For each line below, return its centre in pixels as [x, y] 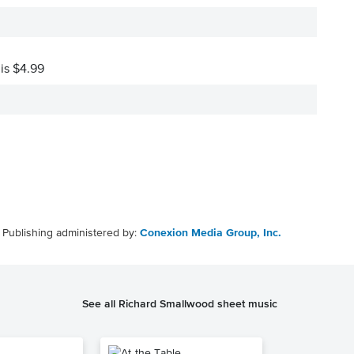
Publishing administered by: [71, 233]
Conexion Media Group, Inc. [211, 233]
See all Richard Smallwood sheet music [180, 303]
